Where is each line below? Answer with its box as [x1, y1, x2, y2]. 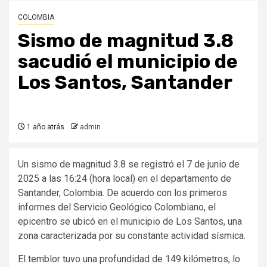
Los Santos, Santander [18, 71, 232, 94]
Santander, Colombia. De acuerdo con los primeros [18, 187, 227, 198]
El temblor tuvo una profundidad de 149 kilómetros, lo [18, 253, 240, 265]
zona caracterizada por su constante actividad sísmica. [18, 230, 246, 241]
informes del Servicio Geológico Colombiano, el [18, 201, 216, 213]
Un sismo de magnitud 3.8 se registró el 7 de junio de [18, 159, 240, 170]
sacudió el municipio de [18, 50, 238, 73]
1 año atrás [25, 123, 64, 131]
